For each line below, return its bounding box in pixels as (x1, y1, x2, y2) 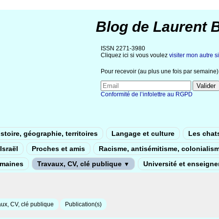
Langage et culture (111, 130, 175, 137)
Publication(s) (65, 201, 102, 208)
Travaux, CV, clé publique (37, 160, 124, 168)
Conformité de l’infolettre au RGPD (101, 91, 193, 98)
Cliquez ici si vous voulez (101, 52, 169, 59)
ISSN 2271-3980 (101, 45, 145, 52)
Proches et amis (32, 145, 85, 153)
